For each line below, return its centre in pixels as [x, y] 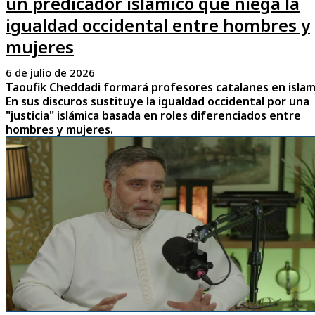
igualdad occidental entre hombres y [158, 25]
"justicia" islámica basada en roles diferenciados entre [153, 116]
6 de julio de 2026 [50, 73]
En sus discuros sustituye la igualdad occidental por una [157, 102]
